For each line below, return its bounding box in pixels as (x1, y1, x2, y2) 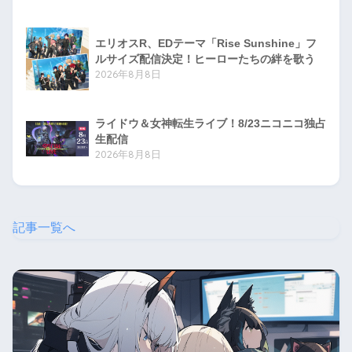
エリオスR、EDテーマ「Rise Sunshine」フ (95, 37, 317, 50)
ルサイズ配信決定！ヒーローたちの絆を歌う (95, 53, 315, 66)
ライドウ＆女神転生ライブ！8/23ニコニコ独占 (95, 117, 326, 130)
